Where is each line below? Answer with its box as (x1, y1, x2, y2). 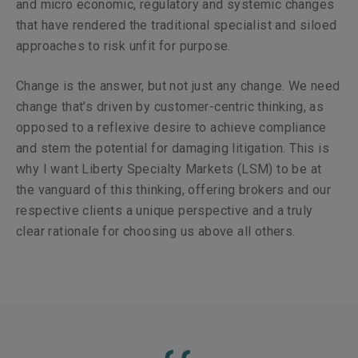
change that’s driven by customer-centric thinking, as (16, 99, 324, 114)
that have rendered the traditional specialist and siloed (16, 18, 337, 33)
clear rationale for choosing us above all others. (16, 224, 296, 239)
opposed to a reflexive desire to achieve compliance (16, 120, 327, 135)
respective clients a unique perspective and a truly (16, 203, 313, 218)
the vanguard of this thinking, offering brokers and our (16, 182, 331, 197)
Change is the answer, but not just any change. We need (16, 78, 340, 93)
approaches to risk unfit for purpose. (16, 38, 231, 54)
